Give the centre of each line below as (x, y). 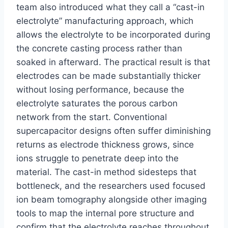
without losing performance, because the (100, 90)
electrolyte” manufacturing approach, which (105, 21)
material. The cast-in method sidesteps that (106, 172)
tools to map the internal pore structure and (105, 213)
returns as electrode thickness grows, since (105, 145)
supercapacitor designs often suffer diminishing (113, 131)
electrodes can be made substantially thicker (108, 76)
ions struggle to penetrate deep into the (97, 159)
